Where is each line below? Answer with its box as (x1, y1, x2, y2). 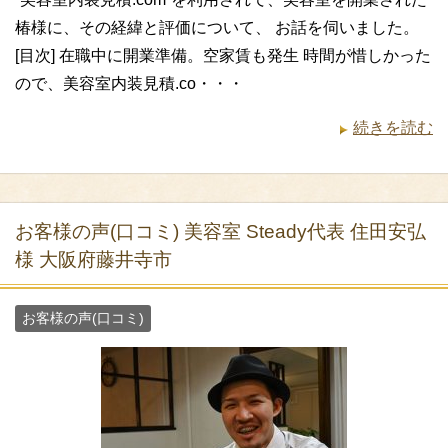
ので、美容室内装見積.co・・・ (15, 74, 244, 92)
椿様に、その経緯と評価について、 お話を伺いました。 (15, 18, 419, 36)
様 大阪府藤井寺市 (15, 248, 172, 270)
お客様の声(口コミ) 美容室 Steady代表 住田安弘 (15, 220, 426, 242)
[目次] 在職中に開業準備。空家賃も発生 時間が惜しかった (15, 46, 431, 64)
